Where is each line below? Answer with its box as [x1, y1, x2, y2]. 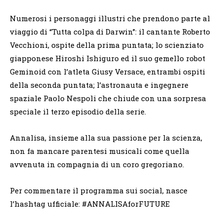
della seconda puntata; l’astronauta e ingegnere [10, 79, 188, 90]
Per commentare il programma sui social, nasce [10, 185, 187, 195]
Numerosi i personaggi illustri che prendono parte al [10, 13, 210, 23]
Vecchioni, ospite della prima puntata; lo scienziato [10, 39, 204, 50]
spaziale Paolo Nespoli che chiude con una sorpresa [10, 93, 206, 103]
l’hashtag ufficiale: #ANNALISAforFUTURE [10, 198, 170, 209]
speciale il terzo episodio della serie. [10, 106, 146, 116]
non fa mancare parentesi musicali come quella [10, 146, 189, 156]
